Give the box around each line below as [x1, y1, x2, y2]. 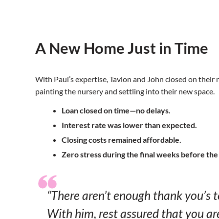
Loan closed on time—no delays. [62, 106, 171, 115]
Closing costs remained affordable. [62, 135, 181, 145]
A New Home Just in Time [35, 39, 208, 58]
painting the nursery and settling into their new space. [35, 87, 215, 96]
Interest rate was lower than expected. [62, 120, 197, 130]
